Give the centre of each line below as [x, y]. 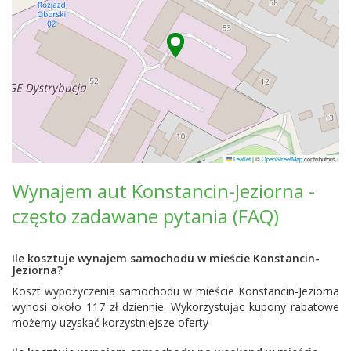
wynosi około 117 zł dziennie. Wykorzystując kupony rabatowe [175, 306]
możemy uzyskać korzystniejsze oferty [110, 322]
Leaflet [241, 158]
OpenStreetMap [282, 158]
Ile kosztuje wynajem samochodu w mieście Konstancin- [166, 258]
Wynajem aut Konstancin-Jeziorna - [163, 190]
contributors [319, 158]
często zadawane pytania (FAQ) [145, 215]
